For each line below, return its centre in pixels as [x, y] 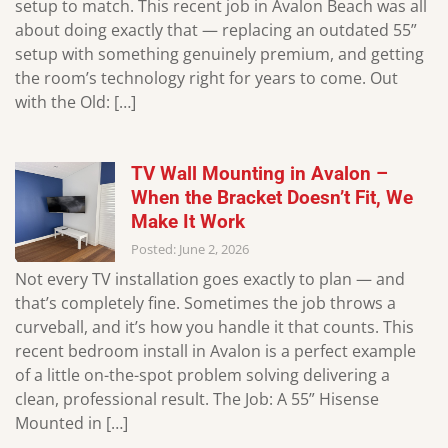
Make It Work [188, 221]
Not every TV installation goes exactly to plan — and [210, 279]
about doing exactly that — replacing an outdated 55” [216, 29]
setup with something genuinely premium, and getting [219, 53]
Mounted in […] [71, 423]
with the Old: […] [75, 101]
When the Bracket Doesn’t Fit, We [272, 197]
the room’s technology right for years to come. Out [206, 77]
